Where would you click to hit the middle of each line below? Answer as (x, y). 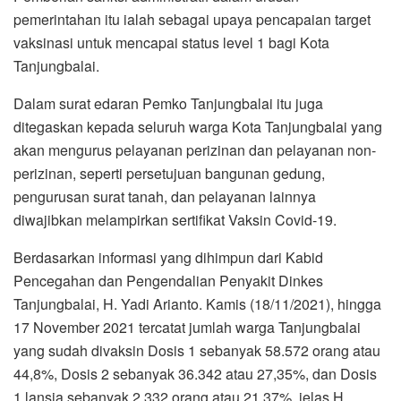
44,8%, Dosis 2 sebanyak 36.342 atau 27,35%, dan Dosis (195, 106)
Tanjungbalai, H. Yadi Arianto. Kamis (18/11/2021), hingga (197, 36)
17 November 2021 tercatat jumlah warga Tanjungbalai (187, 59)
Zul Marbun (200, 319)
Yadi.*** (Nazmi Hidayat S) (98, 152)
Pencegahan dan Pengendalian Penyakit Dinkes (168, 13)
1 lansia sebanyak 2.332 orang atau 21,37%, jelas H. (180, 129)
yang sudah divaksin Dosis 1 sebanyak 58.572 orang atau (197, 82)
